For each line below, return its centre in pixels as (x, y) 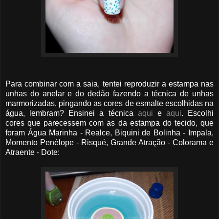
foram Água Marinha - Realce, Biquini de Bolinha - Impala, (109, 132)
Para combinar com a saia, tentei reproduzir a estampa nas (109, 84)
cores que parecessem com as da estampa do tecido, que (109, 123)
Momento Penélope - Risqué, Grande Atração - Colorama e (109, 142)
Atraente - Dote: (33, 152)
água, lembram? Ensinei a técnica (72, 113)
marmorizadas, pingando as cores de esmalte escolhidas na (109, 103)
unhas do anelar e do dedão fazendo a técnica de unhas (109, 93)
